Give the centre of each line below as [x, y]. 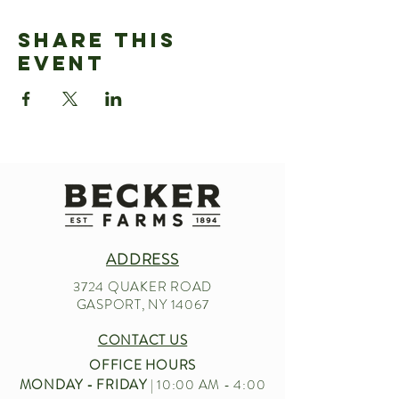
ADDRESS [142, 260]
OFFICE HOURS [142, 366]
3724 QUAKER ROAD [142, 287]
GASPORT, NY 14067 [142, 305]
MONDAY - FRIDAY [83, 385]
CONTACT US [142, 341]
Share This [97, 41]
